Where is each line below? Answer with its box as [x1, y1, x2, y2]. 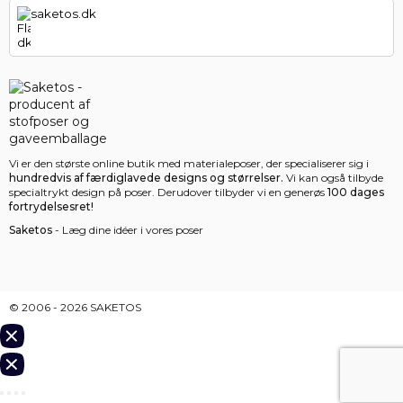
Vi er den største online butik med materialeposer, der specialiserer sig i [9, 157, 369, 171]
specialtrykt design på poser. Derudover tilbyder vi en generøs [9, 185, 327, 200]
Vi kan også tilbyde [283, 171, 383, 185]
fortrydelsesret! [9, 200, 94, 214]
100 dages [327, 185, 384, 200]
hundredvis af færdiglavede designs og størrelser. [9, 171, 283, 185]
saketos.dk [30, 5, 96, 21]
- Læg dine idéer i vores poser [52, 223, 203, 237]
